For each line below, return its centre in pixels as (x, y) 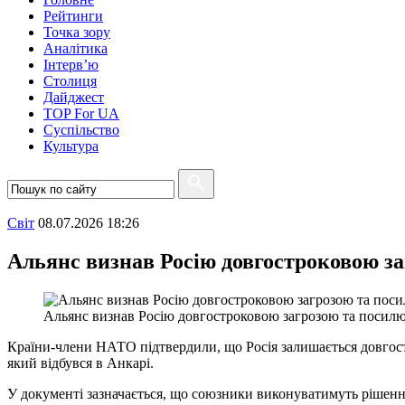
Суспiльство (81, 130)
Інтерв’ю (71, 65)
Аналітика (75, 48)
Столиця (70, 81)
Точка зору (77, 32)
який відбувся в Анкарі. (80, 363)
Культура (71, 146)
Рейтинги (73, 16)
